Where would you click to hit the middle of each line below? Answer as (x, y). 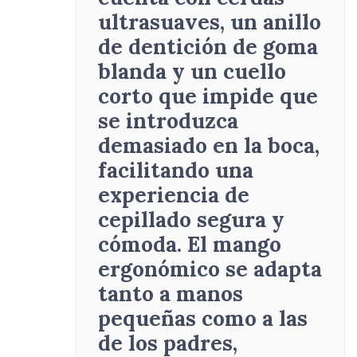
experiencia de (174, 195)
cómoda (138, 244)
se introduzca (169, 121)
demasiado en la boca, (209, 145)
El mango (235, 244)
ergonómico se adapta (210, 269)
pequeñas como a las (203, 318)
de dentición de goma (208, 47)
